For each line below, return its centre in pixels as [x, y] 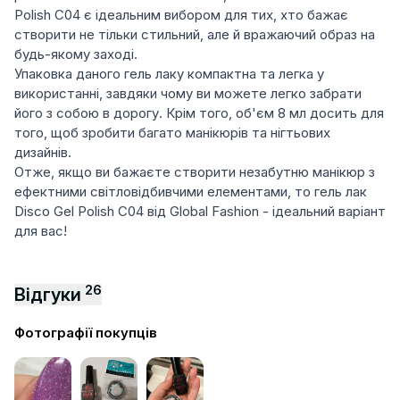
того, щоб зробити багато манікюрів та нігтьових [172, 133]
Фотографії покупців [86, 333]
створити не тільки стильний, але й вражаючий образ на [195, 34]
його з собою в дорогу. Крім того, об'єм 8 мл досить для [199, 113]
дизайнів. [43, 152]
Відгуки [48, 295]
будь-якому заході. [76, 54]
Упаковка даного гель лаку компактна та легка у [169, 74]
